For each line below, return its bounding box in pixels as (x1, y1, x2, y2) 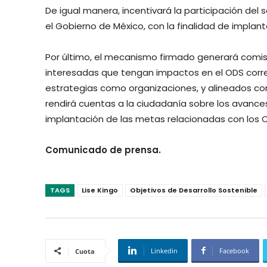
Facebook (219, 246, 249, 255)
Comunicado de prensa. (45, 143, 161, 156)
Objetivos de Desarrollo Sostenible (130, 185, 257, 195)
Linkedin (151, 246, 178, 255)
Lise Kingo (82, 185, 118, 195)
